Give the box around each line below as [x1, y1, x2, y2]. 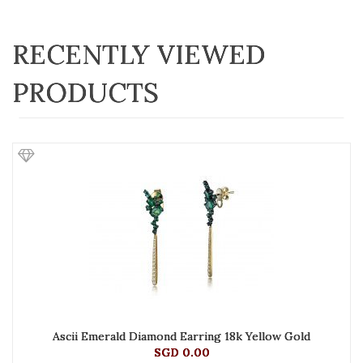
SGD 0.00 [153, 345, 210, 361]
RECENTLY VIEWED [12, 37, 266, 72]
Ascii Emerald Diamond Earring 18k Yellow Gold [53, 329, 310, 344]
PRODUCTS [12, 75, 159, 110]
